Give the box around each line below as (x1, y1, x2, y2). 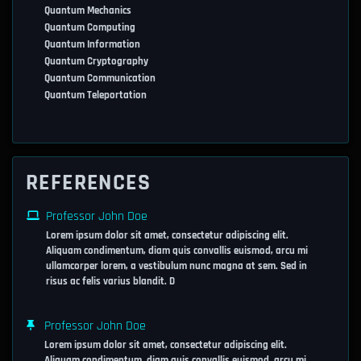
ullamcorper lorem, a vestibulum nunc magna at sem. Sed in (46, 259, 307, 272)
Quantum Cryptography (44, 55, 148, 68)
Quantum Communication (44, 72, 156, 85)
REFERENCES (26, 168, 151, 197)
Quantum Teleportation (44, 89, 147, 102)
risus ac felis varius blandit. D (46, 275, 175, 288)
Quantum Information (44, 38, 140, 51)
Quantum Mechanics (44, 4, 131, 17)
